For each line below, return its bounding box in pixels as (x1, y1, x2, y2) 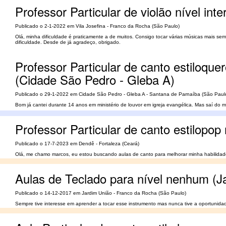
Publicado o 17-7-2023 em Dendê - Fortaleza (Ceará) (15, 141, 139, 146)
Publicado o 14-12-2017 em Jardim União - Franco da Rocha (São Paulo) (15, 190, 186, 196)
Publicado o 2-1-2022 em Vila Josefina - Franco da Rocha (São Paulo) (15, 23, 180, 29)
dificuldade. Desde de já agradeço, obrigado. (15, 39, 121, 45)
